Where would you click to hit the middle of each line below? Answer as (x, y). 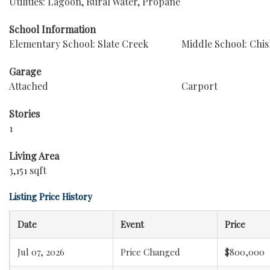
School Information (52, 29)
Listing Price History (51, 196)
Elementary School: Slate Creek (79, 44)
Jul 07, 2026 (41, 252)
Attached (29, 86)
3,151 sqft (28, 170)
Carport (199, 86)
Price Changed (150, 252)
